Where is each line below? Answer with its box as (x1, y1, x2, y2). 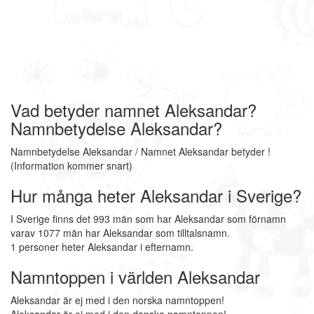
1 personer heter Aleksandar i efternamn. (11, 240, 193, 254)
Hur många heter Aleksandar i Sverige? (11, 183, 301, 207)
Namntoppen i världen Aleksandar (11, 264, 260, 289)
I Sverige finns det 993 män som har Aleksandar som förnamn (11, 212, 286, 226)
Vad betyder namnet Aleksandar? (11, 97, 257, 122)
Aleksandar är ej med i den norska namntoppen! (11, 293, 224, 307)
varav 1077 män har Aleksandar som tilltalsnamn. (11, 226, 230, 240)
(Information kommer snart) (11, 158, 132, 172)
